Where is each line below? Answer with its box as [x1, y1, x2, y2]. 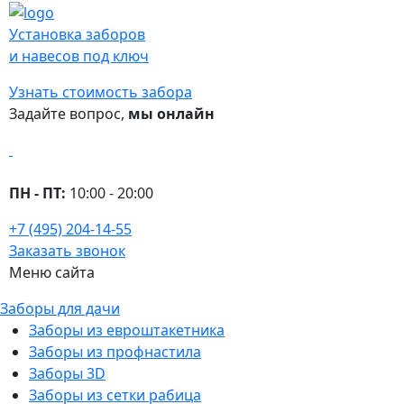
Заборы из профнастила [29, 341, 201, 362]
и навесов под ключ [9, 45, 149, 66]
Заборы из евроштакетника [29, 319, 225, 340]
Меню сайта [9, 262, 95, 282]
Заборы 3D [29, 363, 106, 383]
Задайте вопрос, [9, 103, 128, 124]
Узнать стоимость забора [9, 81, 192, 102]
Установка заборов [9, 23, 145, 44]
